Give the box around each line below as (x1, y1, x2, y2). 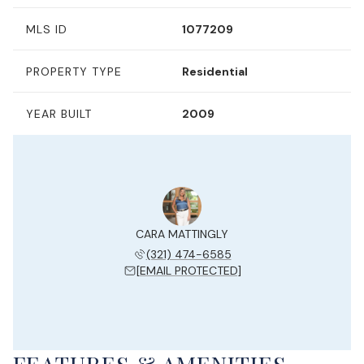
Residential (182, 63, 248, 79)
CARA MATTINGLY (136, 226, 228, 241)
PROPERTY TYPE (26, 63, 122, 79)
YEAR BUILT (26, 106, 92, 121)
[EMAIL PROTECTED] (136, 262, 241, 278)
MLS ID (26, 21, 67, 37)
